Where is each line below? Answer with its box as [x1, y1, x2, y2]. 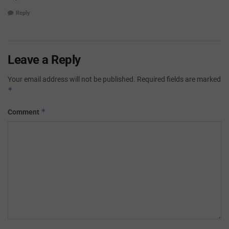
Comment [8, 108, 41, 117]
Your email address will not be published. [8, 75, 135, 84]
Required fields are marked [137, 75, 221, 84]
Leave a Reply [8, 53, 81, 67]
